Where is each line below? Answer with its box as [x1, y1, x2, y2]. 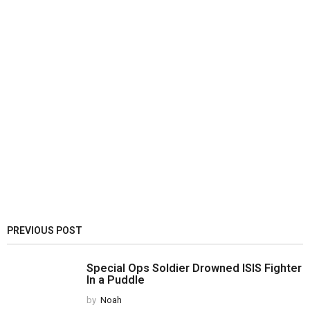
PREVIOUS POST [7, 225, 82, 237]
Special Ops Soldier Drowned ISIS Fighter [86, 262, 302, 275]
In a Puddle [86, 273, 145, 287]
